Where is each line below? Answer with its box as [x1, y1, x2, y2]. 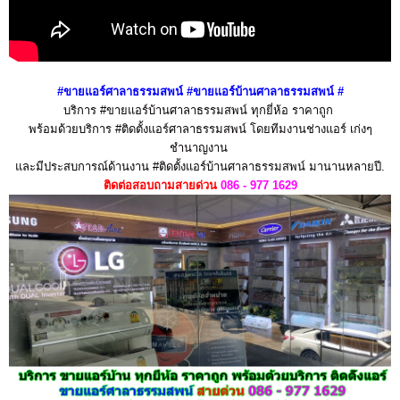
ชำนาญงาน [169, 140, 231, 154]
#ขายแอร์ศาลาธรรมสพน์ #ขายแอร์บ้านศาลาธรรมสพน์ [56, 84, 334, 98]
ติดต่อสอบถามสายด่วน [103, 178, 217, 192]
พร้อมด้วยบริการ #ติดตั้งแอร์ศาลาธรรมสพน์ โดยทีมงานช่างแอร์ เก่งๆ [28, 121, 372, 136]
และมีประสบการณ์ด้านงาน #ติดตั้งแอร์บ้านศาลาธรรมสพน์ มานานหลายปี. [15, 159, 385, 173]
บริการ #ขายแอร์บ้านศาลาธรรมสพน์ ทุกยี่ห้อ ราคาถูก [63, 103, 337, 117]
